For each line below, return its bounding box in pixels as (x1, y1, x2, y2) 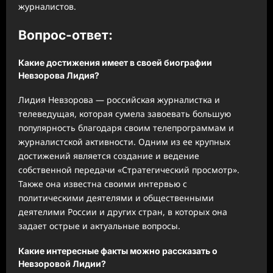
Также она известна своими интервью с (18, 178, 187, 190)
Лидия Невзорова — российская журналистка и (18, 94, 220, 106)
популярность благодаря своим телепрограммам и (18, 122, 234, 134)
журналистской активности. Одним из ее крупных (18, 136, 230, 148)
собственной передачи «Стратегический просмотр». (18, 164, 239, 176)
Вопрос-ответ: (18, 27, 113, 43)
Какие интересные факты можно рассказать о (18, 246, 218, 257)
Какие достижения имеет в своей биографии (18, 57, 212, 68)
